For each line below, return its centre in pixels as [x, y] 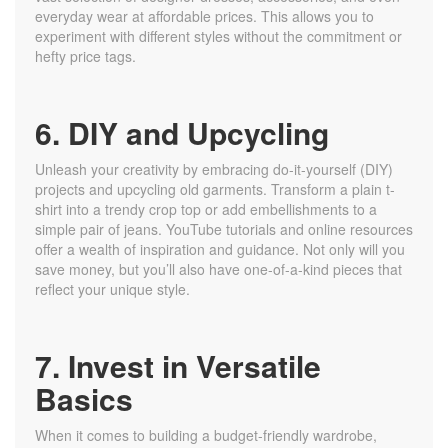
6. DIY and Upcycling [182, 133]
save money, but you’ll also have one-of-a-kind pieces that [218, 269]
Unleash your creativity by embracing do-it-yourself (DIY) [214, 169]
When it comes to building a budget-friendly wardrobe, [206, 435]
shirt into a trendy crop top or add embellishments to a [206, 209]
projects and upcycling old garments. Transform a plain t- [215, 189]
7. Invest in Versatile [178, 366]
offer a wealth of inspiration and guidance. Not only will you [220, 249]
